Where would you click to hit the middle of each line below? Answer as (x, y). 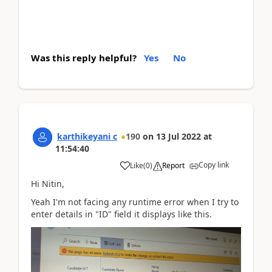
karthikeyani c (87, 136)
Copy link (214, 165)
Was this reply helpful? (84, 57)
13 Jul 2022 (178, 136)
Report (173, 165)
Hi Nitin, (48, 183)
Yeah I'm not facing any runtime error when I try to (135, 202)
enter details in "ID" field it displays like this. (121, 214)
